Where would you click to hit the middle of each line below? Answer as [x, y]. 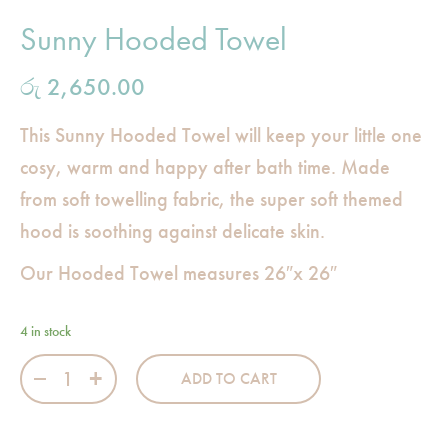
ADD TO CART [228, 379]
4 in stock [45, 330]
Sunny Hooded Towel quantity [123, 363]
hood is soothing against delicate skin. [172, 230]
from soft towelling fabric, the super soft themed [211, 198]
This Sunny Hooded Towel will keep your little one [221, 134]
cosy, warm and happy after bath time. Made [205, 166]
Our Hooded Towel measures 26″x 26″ [178, 272]
